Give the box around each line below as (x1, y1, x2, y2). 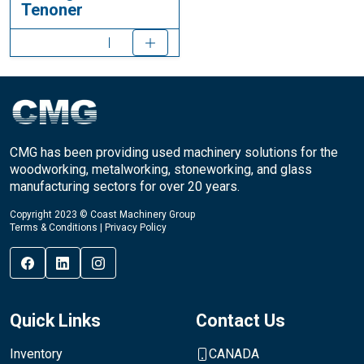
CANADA (209, 346, 259, 362)
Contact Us (196, 310, 285, 331)
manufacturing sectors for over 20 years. (10, 178, 240, 194)
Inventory (10, 346, 63, 362)
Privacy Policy (105, 221, 167, 233)
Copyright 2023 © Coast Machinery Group (10, 208, 195, 220)
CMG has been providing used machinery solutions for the (10, 144, 338, 160)
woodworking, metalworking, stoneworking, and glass (10, 161, 312, 177)
